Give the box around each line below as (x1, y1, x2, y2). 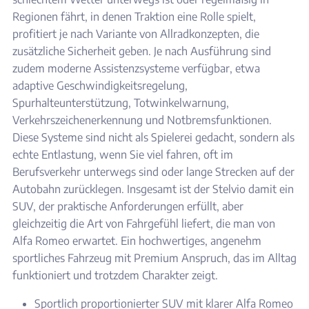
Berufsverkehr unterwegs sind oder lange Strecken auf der (12, 165, 295, 179)
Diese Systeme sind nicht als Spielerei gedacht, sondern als (12, 130, 295, 145)
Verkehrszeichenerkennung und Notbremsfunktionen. (12, 113, 272, 128)
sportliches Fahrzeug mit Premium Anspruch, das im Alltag (12, 251, 297, 266)
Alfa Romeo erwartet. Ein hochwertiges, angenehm (12, 234, 261, 248)
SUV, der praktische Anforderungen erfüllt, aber (12, 199, 243, 214)
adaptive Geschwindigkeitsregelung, (12, 79, 188, 93)
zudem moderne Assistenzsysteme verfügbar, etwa (12, 61, 260, 76)
